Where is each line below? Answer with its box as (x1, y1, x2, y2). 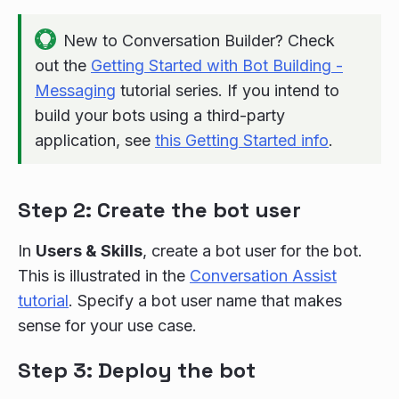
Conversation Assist (190, 266, 337, 285)
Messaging (35, 81, 116, 100)
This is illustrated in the (18, 266, 190, 285)
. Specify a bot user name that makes (69, 291, 342, 310)
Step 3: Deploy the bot (18, 356, 256, 384)
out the (35, 56, 91, 75)
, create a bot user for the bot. (142, 241, 362, 260)
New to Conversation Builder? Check (63, 31, 335, 50)
